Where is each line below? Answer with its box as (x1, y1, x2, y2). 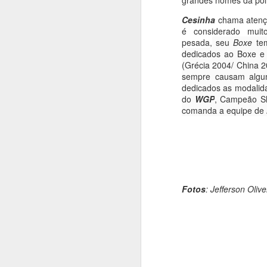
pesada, (182, 36, 212, 48)
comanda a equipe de (182, 104, 264, 116)
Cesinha (182, 14, 215, 26)
